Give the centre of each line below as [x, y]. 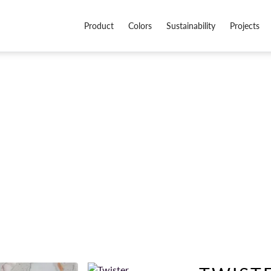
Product [99, 26]
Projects [245, 26]
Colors [140, 26]
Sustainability [191, 26]
